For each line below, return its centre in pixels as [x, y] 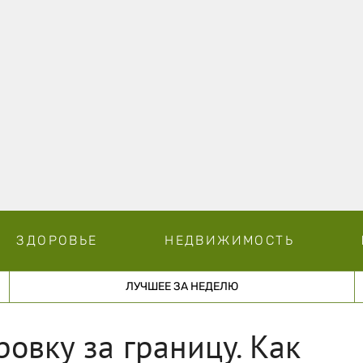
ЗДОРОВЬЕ [57, 240]
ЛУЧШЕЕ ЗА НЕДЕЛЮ [181, 286]
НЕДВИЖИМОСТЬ [229, 240]
